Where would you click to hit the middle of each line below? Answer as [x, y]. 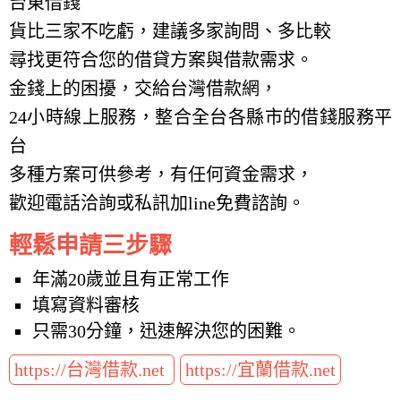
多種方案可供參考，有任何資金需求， [161, 174]
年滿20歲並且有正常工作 [131, 279]
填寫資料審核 [86, 305]
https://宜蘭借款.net [260, 369]
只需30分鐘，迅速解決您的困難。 [166, 331]
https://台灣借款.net [92, 369]
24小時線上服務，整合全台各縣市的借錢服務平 [200, 117]
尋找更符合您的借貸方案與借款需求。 [161, 60]
